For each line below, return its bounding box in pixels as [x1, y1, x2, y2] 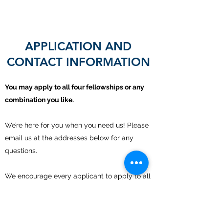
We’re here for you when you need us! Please [5, 121, 149, 129]
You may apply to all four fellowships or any [5, 83, 144, 91]
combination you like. [5, 96, 74, 104]
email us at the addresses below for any [5, 134, 133, 142]
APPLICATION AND [25, 39, 131, 53]
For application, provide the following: [5, 210, 125, 218]
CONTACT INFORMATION [6, 55, 150, 69]
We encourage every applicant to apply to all [5, 172, 151, 180]
